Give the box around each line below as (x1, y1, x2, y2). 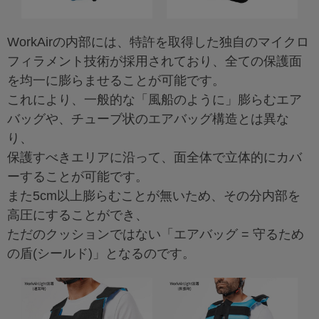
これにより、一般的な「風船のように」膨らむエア (7, 93, 302, 108)
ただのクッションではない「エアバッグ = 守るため (7, 227, 304, 242)
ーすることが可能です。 (7, 169, 148, 184)
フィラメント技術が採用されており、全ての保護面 (7, 54, 302, 69)
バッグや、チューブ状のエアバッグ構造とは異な (7, 112, 289, 127)
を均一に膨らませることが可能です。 (7, 73, 225, 88)
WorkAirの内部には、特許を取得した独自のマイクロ (7, 35, 309, 50)
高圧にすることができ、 (7, 208, 148, 223)
